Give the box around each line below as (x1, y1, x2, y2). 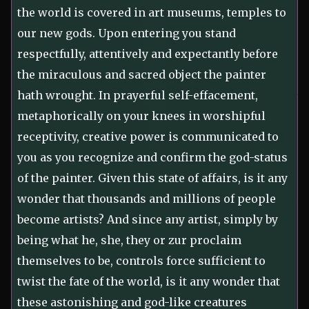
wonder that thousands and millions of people (17, 192, 276, 206)
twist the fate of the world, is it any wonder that (17, 275, 280, 289)
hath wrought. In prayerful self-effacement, (17, 88, 258, 103)
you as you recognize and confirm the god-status (17, 150, 288, 165)
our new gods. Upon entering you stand (17, 26, 236, 41)
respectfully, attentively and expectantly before (17, 47, 278, 61)
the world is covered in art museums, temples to (17, 6, 286, 20)
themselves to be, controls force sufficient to (17, 254, 266, 268)
